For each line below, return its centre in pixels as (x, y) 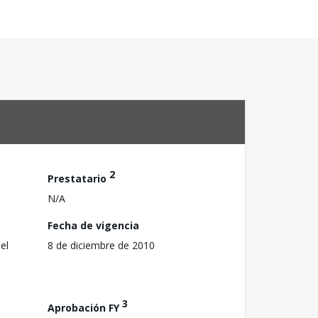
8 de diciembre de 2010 (101, 245)
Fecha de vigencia (93, 225)
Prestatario (78, 178)
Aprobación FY (85, 307)
